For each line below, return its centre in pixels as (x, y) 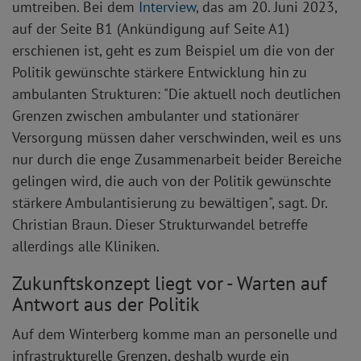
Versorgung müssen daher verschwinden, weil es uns (177, 138)
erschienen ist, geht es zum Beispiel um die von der (173, 51)
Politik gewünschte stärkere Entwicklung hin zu (160, 73)
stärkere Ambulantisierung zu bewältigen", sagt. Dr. (170, 203)
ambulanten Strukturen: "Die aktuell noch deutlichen (176, 94)
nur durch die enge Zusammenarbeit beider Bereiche (177, 160)
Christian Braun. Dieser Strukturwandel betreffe (160, 225)
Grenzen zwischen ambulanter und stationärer (156, 116)
